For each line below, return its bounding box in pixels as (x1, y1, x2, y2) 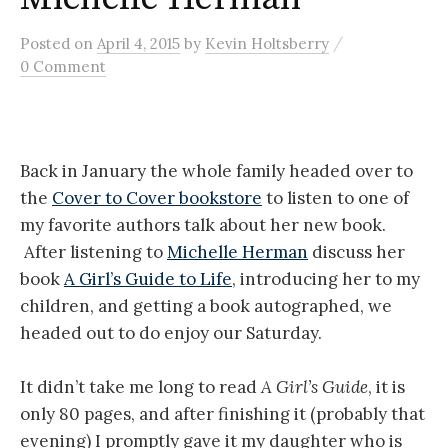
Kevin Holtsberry (205, 34, 329, 54)
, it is (368, 376, 405, 399)
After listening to (20, 241, 167, 264)
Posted (20, 34, 74, 54)
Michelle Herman (167, 241, 308, 264)
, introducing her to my (232, 268, 420, 291)
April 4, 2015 (97, 34, 180, 54)
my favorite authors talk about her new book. (20, 214, 386, 237)
